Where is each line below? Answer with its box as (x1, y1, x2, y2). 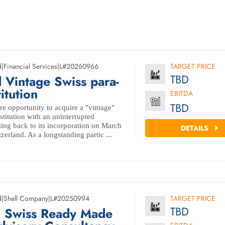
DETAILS (181, 123, 211, 133)
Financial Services (4, 61, 57, 71)
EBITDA (170, 88, 193, 98)
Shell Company (4, 193, 48, 203)
